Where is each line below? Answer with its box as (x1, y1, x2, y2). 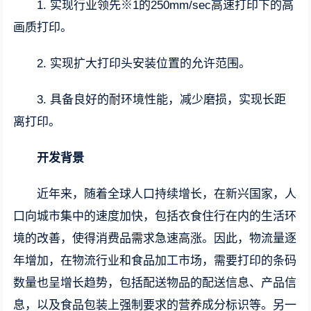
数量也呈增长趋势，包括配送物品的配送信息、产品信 (13, 276, 297, 289)
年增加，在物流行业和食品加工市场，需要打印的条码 (13, 254, 297, 267)
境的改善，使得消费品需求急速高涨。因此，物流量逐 (13, 232, 297, 245)
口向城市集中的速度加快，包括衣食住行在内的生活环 (13, 210, 297, 223)
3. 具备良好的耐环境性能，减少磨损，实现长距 (37, 93, 287, 106)
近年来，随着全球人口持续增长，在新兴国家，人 (37, 187, 297, 201)
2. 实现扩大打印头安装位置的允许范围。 (37, 57, 251, 70)
